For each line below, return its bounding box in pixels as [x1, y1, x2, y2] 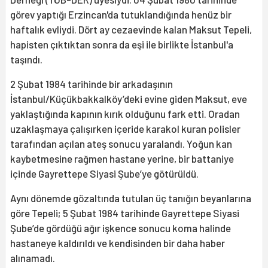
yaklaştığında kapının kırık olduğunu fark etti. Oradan [10, 107, 240, 120]
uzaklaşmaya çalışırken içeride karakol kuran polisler [10, 122, 240, 135]
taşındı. [10, 53, 42, 65]
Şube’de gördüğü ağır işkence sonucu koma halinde [10, 221, 231, 234]
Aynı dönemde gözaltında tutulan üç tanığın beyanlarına [10, 191, 251, 204]
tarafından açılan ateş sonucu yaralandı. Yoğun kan [10, 137, 232, 150]
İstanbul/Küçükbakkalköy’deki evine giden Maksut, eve [10, 92, 247, 105]
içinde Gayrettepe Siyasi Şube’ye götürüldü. [10, 167, 199, 179]
